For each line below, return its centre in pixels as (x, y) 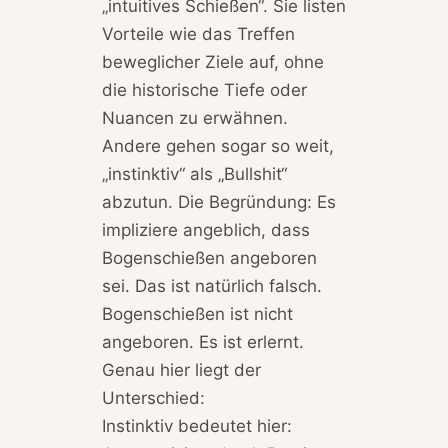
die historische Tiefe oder (204, 90)
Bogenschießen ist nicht (197, 314)
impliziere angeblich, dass (205, 230)
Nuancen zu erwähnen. (194, 118)
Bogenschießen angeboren (209, 258)
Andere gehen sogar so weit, (217, 146)
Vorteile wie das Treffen (198, 34)
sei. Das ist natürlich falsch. (211, 286)
